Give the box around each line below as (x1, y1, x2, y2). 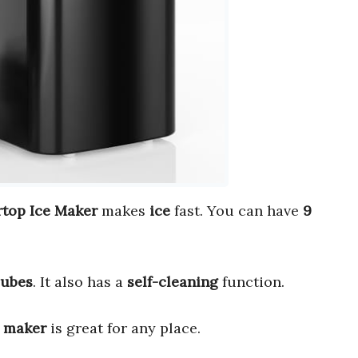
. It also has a (33, 272, 127, 292)
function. (218, 272, 284, 292)
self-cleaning (127, 272, 218, 292)
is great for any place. (46, 319, 201, 338)
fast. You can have (170, 201, 303, 221)
